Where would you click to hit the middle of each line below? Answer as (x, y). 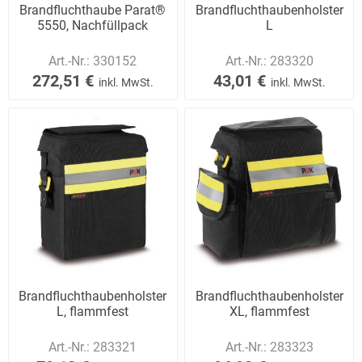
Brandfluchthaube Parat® (93, 11)
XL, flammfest (269, 311)
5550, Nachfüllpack (93, 26)
